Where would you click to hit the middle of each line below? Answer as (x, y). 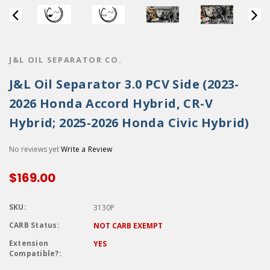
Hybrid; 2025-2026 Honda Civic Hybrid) (129, 122)
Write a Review (87, 149)
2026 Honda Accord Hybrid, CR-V (111, 103)
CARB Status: (34, 225)
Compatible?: (35, 253)
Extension (29, 243)
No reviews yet (35, 149)
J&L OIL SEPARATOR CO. (66, 59)
